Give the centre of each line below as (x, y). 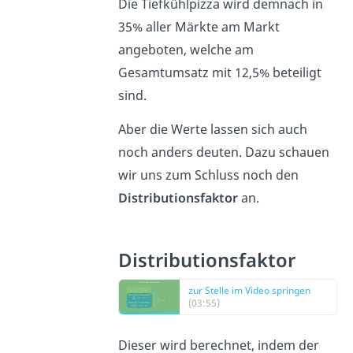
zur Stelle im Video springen (249, 291)
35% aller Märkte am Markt (199, 27)
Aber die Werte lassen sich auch (212, 130)
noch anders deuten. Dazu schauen (223, 152)
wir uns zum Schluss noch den (208, 175)
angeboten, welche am (186, 50)
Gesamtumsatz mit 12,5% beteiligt (219, 73)
